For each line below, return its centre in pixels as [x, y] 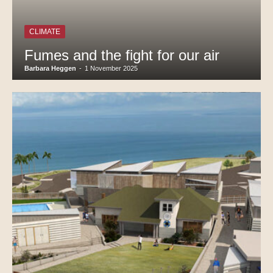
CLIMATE [45, 31]
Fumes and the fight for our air [122, 55]
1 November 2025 [111, 68]
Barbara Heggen [50, 68]
